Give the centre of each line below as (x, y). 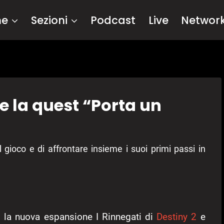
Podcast (113, 20)
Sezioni (49, 20)
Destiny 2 (177, 217)
